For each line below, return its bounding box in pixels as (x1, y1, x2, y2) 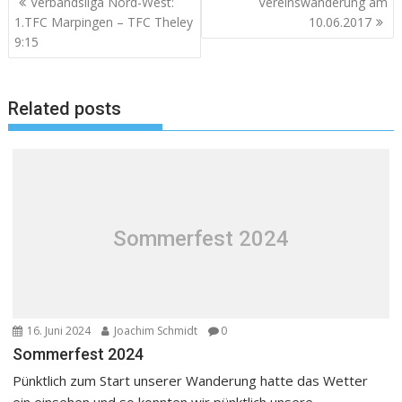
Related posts (8, 98, 122, 120)
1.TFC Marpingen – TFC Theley (14, 13, 194, 31)
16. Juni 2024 (24, 323, 92, 339)
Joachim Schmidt (111, 323, 198, 339)
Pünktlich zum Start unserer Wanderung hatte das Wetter (13, 371, 369, 390)
